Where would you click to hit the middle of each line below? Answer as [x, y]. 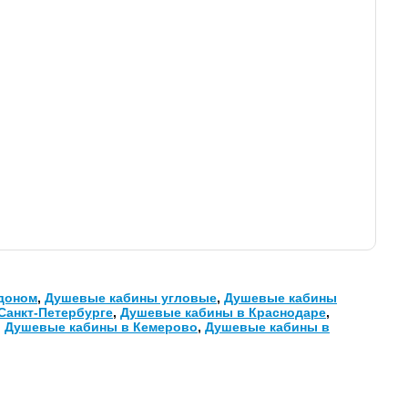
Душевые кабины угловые [131, 298]
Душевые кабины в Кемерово [101, 327]
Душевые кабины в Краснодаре [223, 313]
